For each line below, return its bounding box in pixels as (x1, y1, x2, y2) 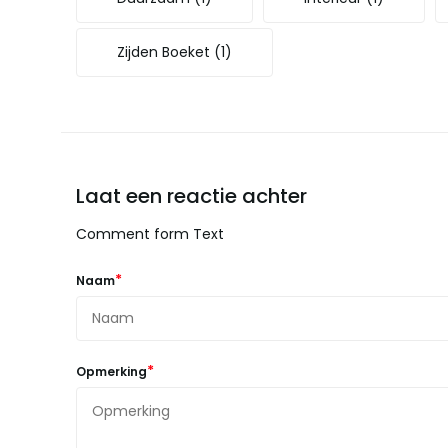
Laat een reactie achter (75, 182, 307, 210)
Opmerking (75, 363, 147, 380)
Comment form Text (75, 224, 224, 244)
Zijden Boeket (116, 42, 214, 62)
